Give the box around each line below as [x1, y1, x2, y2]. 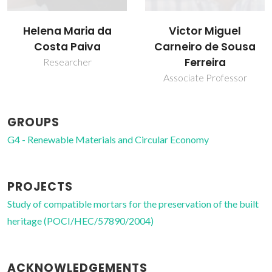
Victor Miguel [169, 23, 241, 38]
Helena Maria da [22, 24, 112, 39]
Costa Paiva [33, 39, 101, 55]
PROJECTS [7, 178, 73, 195]
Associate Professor [163, 71, 247, 83]
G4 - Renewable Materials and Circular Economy [7, 133, 209, 145]
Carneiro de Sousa [154, 39, 256, 54]
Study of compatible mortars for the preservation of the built [7, 197, 259, 209]
